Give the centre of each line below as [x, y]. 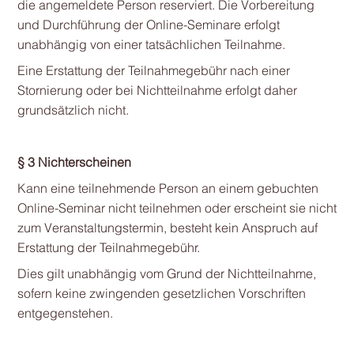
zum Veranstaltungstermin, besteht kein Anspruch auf [167, 228]
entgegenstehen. [65, 313]
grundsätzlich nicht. [73, 110]
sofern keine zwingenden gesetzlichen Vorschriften [161, 293]
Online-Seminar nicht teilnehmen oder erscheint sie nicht [177, 208]
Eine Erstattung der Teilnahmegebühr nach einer [153, 70]
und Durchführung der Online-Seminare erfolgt [148, 24]
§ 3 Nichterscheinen [74, 162]
